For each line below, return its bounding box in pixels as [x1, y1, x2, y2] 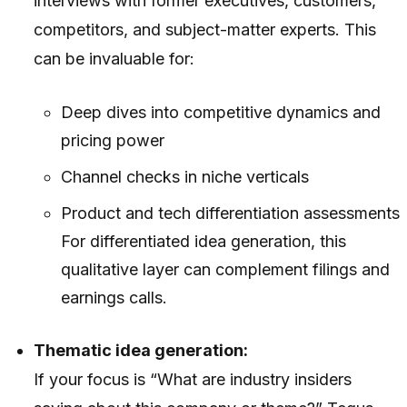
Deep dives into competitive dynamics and [60, 102, 381, 122]
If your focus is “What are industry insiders [34, 369, 352, 389]
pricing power [60, 130, 164, 150]
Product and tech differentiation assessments [60, 203, 400, 223]
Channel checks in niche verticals [60, 166, 309, 186]
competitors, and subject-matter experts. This [34, 19, 377, 39]
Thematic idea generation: [34, 340, 249, 360]
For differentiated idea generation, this [60, 231, 346, 251]
